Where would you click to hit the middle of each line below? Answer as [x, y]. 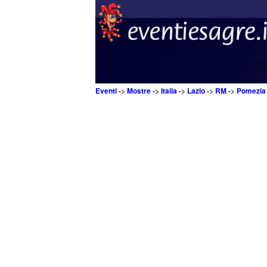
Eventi [106, 91]
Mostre [139, 91]
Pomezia [251, 91]
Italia [169, 91]
